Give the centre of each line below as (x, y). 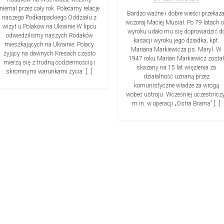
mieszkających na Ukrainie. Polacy (49, 44)
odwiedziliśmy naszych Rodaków (49, 35)
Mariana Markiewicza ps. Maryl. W (176, 50)
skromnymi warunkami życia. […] (49, 71)
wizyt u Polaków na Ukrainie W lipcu (49, 26)
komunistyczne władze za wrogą (176, 86)
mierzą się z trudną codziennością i (49, 62)
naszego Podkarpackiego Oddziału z (49, 17)
